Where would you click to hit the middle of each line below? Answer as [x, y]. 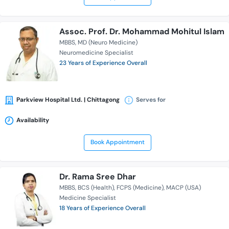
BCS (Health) [96, 188]
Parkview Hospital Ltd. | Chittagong [68, 100]
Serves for [151, 100]
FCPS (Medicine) [140, 188]
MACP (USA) [184, 188]
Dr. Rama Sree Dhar [98, 177]
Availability [33, 120]
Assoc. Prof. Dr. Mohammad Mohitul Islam [142, 32]
